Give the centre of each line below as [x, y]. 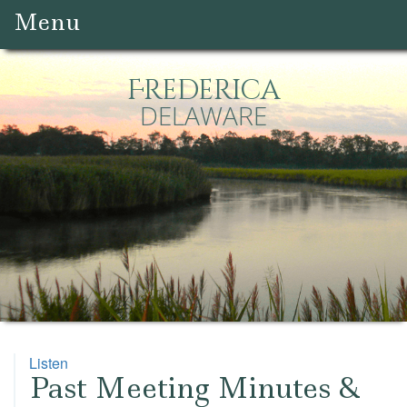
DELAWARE [203, 115]
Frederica [203, 91]
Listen [49, 363]
